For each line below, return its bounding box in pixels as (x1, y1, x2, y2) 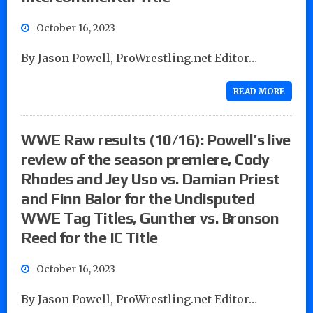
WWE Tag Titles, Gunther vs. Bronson (21, 208, 279, 227)
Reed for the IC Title (21, 228, 158, 247)
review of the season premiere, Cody (21, 150, 270, 168)
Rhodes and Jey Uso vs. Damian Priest (21, 169, 280, 188)
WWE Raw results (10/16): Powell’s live (21, 130, 291, 149)
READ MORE (233, 85, 285, 96)
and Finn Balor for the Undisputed (21, 189, 255, 208)
